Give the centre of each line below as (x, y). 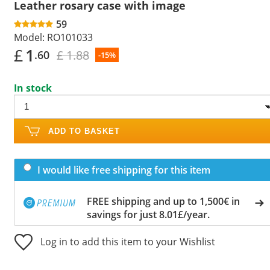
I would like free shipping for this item (124, 170)
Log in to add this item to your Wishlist (128, 241)
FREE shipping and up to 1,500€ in (163, 201)
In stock (33, 88)
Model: (29, 37)
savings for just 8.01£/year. (148, 214)
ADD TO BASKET (84, 131)
